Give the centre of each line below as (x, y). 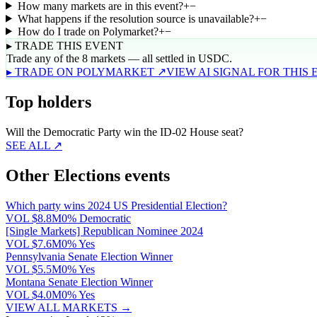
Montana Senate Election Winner (79, 282)
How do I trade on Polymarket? (88, 31)
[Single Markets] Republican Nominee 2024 (104, 231)
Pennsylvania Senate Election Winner (89, 257)
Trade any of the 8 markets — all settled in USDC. (119, 58)
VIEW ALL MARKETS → (69, 308)
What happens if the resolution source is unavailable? (136, 18)
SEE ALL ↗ (34, 146)
